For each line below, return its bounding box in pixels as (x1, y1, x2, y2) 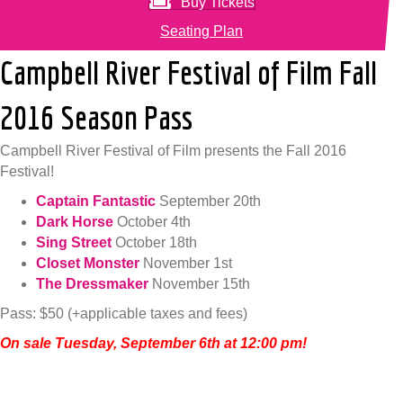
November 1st (139, 255, 232, 272)
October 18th (112, 235, 197, 251)
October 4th (113, 214, 191, 230)
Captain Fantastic (36, 193, 156, 210)
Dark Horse (36, 214, 113, 230)
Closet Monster (36, 255, 139, 272)
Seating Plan (160, 23, 243, 40)
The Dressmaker (36, 276, 148, 292)
